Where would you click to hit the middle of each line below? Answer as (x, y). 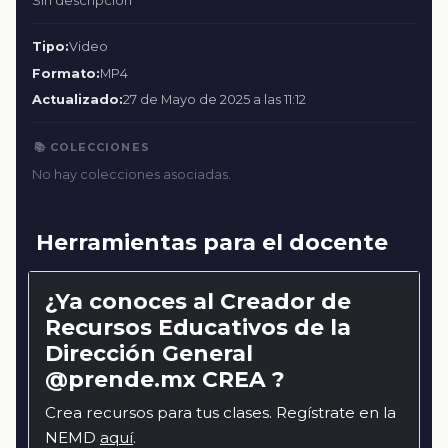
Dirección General (149, 353)
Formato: (66, 73)
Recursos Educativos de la (198, 327)
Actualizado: (77, 100)
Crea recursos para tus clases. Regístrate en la (220, 413)
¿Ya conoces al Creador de (198, 301)
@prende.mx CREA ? (165, 379)
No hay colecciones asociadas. (131, 175)
